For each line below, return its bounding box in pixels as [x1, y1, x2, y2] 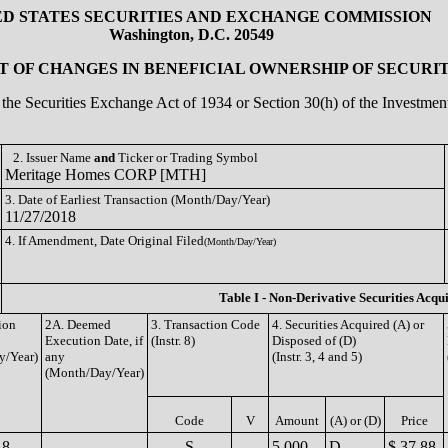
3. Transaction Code [151, 317, 260, 332]
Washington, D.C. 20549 [109, 26, 274, 43]
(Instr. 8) [151, 333, 195, 348]
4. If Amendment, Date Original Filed [5, 233, 204, 248]
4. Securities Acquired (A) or [272, 317, 424, 332]
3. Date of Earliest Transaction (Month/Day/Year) [5, 192, 270, 207]
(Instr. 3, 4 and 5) [272, 349, 362, 364]
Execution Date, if [45, 333, 143, 348]
